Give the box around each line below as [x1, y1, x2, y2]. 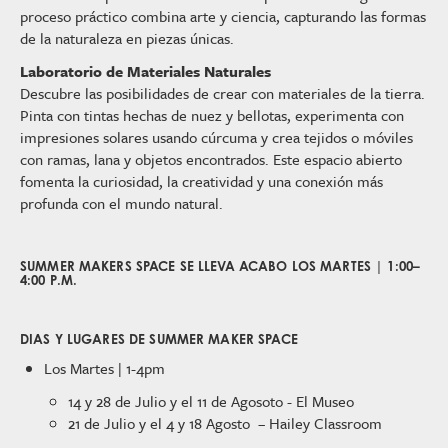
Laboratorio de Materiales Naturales [20, 60, 271, 82]
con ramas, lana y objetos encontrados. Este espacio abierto [20, 148, 402, 170]
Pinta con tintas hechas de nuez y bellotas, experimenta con [20, 104, 404, 126]
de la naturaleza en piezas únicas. [20, 27, 234, 49]
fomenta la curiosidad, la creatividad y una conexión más [20, 170, 383, 192]
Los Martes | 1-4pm [44, 357, 165, 379]
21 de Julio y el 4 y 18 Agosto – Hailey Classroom [68, 412, 382, 434]
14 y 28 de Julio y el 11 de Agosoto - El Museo [68, 390, 358, 412]
